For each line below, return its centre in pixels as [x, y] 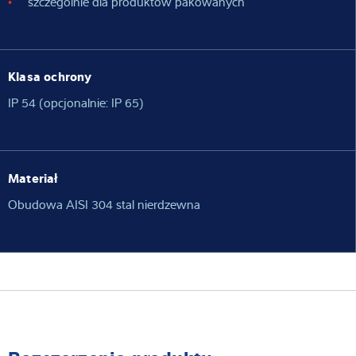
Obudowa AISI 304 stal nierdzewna [104, 204]
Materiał [33, 177]
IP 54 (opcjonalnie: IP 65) [76, 103]
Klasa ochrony [50, 76]
